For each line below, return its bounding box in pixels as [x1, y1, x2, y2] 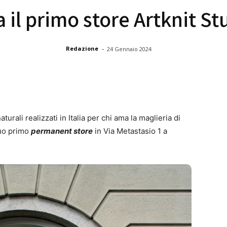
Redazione [66, 45, 98, 53]
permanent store [31, 126, 93, 136]
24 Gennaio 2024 [107, 45, 152, 53]
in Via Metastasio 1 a [93, 126, 167, 136]
